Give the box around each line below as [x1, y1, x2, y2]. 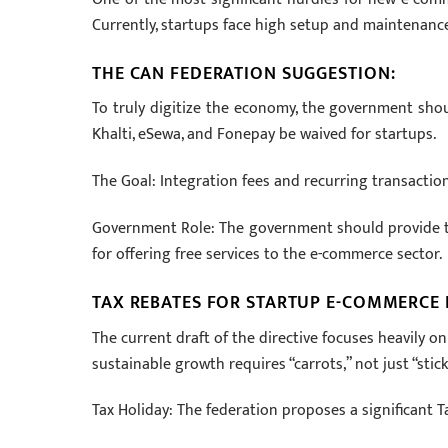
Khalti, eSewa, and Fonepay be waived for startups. [92, 121, 436, 149]
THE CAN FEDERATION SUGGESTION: [92, 58, 396, 88]
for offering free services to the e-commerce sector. [92, 240, 442, 268]
